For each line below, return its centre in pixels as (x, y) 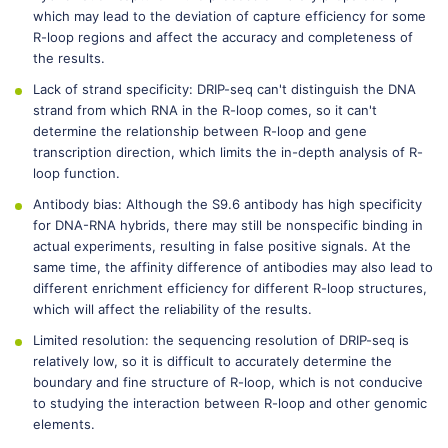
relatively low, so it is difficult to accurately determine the (212, 361)
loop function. (76, 173)
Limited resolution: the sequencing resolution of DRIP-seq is (221, 340)
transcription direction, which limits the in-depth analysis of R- (228, 152)
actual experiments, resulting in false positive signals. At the (222, 246)
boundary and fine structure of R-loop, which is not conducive (228, 382)
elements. (64, 424)
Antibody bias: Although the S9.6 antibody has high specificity (227, 204)
